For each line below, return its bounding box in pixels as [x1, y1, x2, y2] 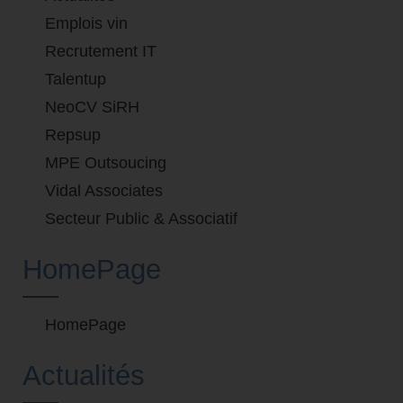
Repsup [45, 126, 101, 145]
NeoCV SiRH [45, 98, 139, 117]
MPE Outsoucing [45, 154, 166, 173]
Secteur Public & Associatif [45, 210, 237, 228]
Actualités [22, 359, 145, 392]
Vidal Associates [45, 182, 163, 201]
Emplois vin [45, 14, 128, 33]
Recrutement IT [45, 42, 157, 61]
